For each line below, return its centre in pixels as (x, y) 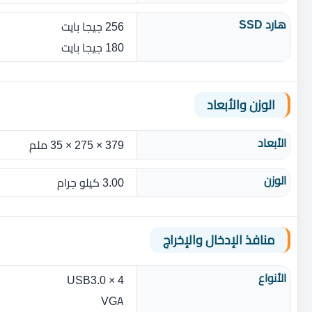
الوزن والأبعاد (241, 104)
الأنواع (272, 278)
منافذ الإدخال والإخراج (219, 240)
